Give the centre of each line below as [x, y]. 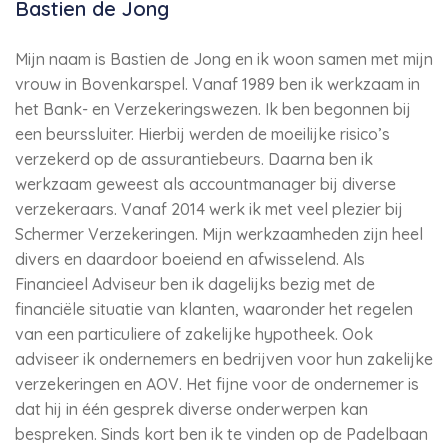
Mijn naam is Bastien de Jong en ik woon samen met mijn [224, 59]
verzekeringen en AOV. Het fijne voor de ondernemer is [217, 384]
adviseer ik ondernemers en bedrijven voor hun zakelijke [224, 359]
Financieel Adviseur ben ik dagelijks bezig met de [195, 284]
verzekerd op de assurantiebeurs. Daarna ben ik [194, 159]
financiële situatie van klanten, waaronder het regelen [214, 309]
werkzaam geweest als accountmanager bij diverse [205, 184]
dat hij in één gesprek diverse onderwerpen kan [191, 409]
